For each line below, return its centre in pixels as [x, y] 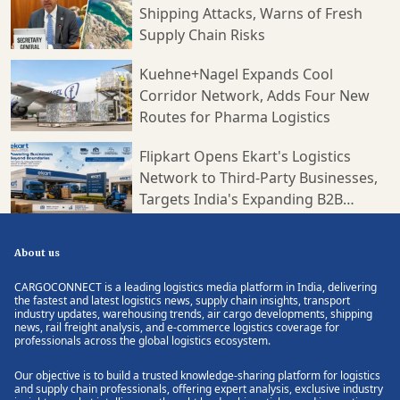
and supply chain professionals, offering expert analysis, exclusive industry [199, 388]
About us [37, 252]
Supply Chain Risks [202, 34]
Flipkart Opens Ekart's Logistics [245, 156]
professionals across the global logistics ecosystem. [142, 340]
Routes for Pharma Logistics [235, 117]
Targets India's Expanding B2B [241, 199]
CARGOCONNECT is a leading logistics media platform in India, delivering [196, 287]
